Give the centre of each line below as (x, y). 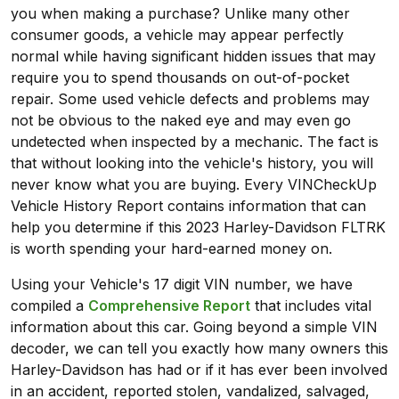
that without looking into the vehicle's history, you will (192, 163)
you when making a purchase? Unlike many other (180, 14)
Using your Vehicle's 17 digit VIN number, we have (182, 285)
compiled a (49, 306)
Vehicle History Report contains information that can (188, 206)
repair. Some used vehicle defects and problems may (190, 99)
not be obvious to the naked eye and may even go (181, 121)
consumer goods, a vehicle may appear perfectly (177, 35)
